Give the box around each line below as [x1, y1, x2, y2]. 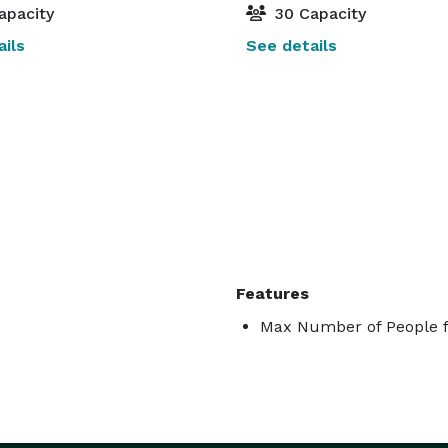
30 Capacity [270, 4, 366, 23]
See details [246, 36, 337, 55]
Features [236, 284, 309, 303]
